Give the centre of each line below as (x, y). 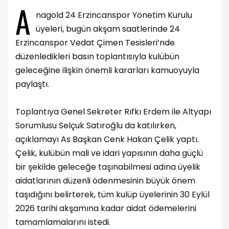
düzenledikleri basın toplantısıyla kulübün (97, 56)
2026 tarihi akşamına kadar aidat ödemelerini (106, 208)
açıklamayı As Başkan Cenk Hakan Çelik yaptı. (107, 139)
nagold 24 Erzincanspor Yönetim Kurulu (114, 15)
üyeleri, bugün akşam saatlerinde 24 (108, 29)
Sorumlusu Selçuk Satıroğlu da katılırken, (96, 125)
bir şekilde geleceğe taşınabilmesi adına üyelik (108, 167)
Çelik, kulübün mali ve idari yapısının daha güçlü (109, 153)
